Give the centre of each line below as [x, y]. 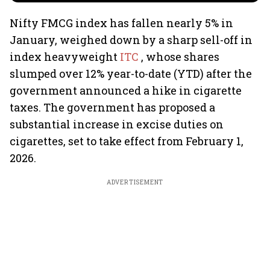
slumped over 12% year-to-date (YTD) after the [131, 74]
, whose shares [180, 57]
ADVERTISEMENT [135, 182]
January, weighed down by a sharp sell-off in [131, 40]
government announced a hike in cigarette [126, 90]
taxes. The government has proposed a [112, 107]
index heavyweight [65, 57]
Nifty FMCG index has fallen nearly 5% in [121, 23]
